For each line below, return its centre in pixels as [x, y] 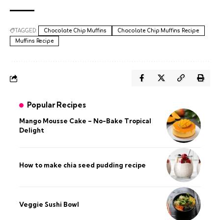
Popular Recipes [56, 105]
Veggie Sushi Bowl [49, 204]
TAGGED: [26, 31]
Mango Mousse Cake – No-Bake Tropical [85, 121]
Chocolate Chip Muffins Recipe [158, 31]
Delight [32, 130]
